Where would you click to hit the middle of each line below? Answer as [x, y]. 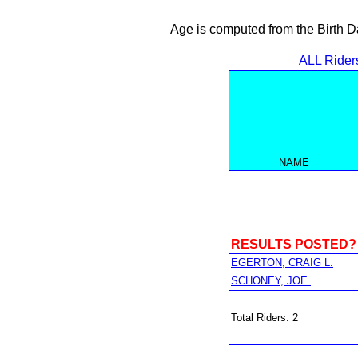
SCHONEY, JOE [271, 281]
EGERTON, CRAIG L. [282, 263]
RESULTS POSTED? [294, 244]
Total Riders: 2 [265, 318]
